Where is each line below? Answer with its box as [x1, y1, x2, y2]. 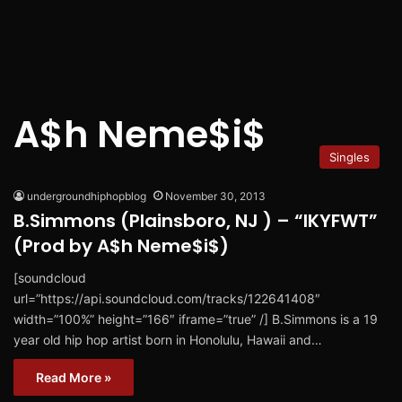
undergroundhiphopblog [27, 189, 146, 204]
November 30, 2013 [165, 189, 266, 204]
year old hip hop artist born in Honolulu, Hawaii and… [13, 332, 322, 348]
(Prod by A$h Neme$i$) [13, 233, 229, 259]
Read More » [36, 370, 111, 386]
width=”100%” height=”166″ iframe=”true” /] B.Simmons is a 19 [13, 311, 378, 328]
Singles [329, 150, 370, 165]
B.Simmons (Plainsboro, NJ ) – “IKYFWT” [13, 208, 378, 234]
